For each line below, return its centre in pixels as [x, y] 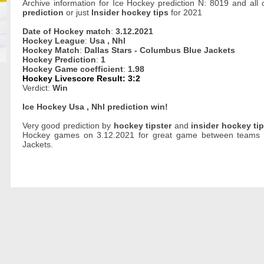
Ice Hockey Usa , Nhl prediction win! [95, 107]
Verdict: [37, 88]
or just [77, 12]
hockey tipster [143, 126]
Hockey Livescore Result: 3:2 [81, 78]
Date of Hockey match [67, 31]
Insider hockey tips [130, 12]
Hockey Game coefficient [73, 69]
